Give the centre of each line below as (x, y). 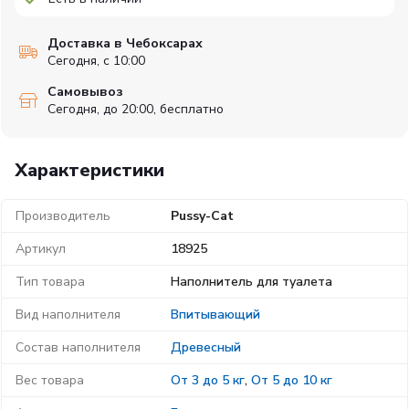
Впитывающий (215, 315)
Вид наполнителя (68, 315)
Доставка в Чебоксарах (125, 43)
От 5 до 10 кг (291, 380)
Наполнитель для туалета (251, 282)
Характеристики (89, 170)
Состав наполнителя (78, 347)
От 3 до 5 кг (207, 380)
